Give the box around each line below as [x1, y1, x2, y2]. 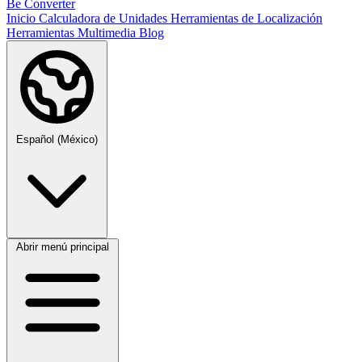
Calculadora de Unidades [39, 11, 170, 25]
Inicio [6, 11, 39, 25]
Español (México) [16, 133, 98, 145]
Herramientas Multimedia [6, 26, 139, 40]
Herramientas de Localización [170, 11, 322, 25]
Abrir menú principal [16, 241, 109, 253]
